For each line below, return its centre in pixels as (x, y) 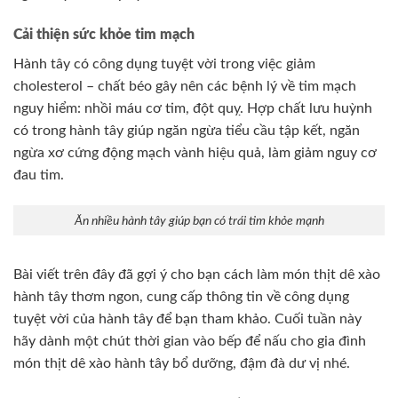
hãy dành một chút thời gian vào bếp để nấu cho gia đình (190, 342)
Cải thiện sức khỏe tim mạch (104, 35)
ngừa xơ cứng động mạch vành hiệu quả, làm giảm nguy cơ (195, 153)
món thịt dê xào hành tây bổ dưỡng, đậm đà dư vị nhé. (182, 364)
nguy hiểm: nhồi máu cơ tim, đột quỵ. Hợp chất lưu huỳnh (193, 109)
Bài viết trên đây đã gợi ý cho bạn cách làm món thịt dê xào (197, 275)
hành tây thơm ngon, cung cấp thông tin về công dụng (181, 297)
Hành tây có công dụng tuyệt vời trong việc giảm (164, 64)
